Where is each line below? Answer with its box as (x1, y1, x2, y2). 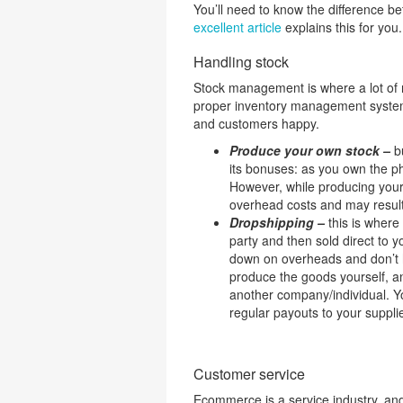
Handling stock (193, 51, 289, 72)
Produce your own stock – (228, 141, 390, 159)
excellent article (193, 18, 282, 36)
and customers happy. (193, 114, 319, 132)
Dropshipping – (228, 213, 328, 231)
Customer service (193, 363, 305, 384)
